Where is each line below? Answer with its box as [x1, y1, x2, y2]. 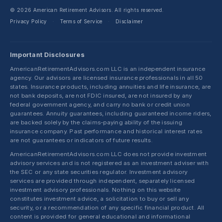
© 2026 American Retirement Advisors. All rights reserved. [10, 7, 164, 14]
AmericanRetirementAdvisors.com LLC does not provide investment [10, 150, 207, 158]
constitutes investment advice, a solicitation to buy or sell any [10, 195, 189, 202]
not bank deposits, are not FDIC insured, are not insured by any [10, 92, 192, 100]
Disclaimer [115, 18, 143, 25]
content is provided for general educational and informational [10, 213, 191, 220]
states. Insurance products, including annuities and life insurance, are [10, 83, 211, 91]
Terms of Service [60, 18, 103, 25]
